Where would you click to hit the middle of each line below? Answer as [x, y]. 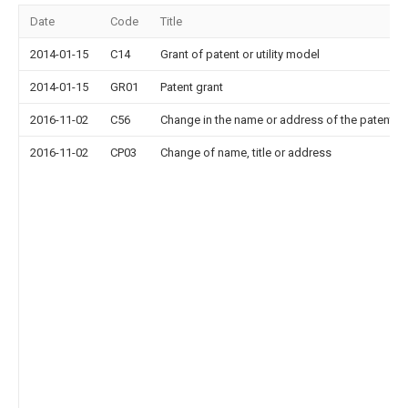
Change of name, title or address [246, 153]
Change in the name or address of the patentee [283, 120]
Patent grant [192, 87]
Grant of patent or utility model [240, 54]
